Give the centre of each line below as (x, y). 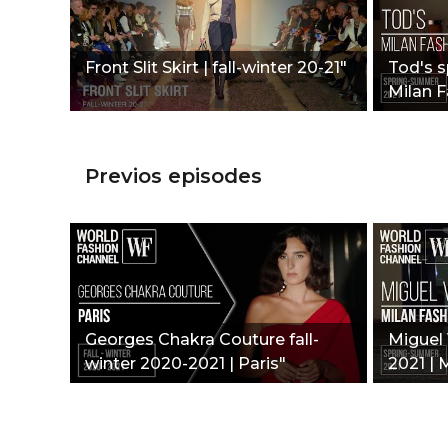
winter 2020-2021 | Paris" (185, 363)
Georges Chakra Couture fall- (202, 339)
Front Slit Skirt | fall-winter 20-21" (216, 67)
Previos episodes (173, 175)
